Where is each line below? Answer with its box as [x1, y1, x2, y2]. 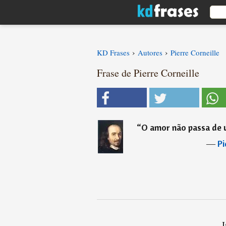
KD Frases [97, 47, 130, 58]
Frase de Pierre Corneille [97, 66, 199, 80]
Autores [138, 47, 162, 58]
